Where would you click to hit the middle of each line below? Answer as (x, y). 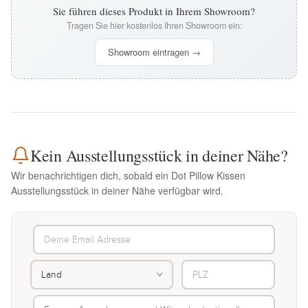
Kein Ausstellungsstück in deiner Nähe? (159, 155)
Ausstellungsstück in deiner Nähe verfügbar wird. (117, 190)
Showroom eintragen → (154, 52)
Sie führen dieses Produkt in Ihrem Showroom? (154, 11)
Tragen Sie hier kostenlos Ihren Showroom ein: (154, 25)
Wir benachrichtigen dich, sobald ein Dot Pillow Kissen (128, 175)
